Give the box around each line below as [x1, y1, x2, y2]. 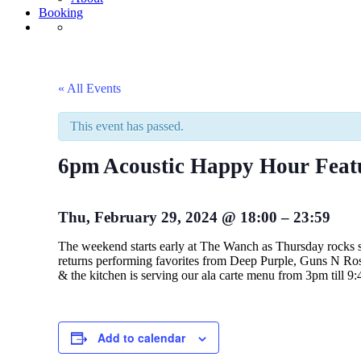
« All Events [58, 81, 121, 95]
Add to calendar [98, 330, 185, 346]
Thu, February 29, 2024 [58, 209, 222, 226]
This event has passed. [70, 119, 184, 133]
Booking [39, 6, 83, 19]
